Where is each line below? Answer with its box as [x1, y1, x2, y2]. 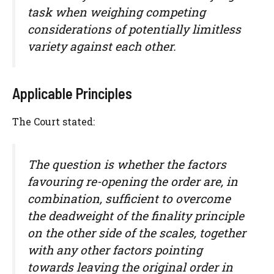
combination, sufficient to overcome [28, 190, 231, 206]
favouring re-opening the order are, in [28, 173, 238, 189]
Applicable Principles [12, 84, 132, 102]
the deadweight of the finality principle [28, 207, 244, 223]
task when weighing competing [28, 4, 206, 20]
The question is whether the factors [28, 156, 226, 172]
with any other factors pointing [28, 242, 202, 257]
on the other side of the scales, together [28, 224, 246, 240]
